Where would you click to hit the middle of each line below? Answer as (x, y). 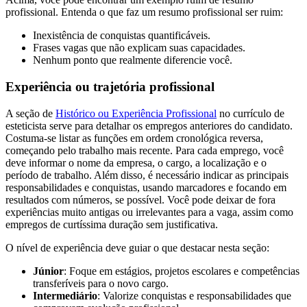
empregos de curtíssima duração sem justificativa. (112, 224)
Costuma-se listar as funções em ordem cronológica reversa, (134, 138)
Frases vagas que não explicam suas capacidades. (139, 48)
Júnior (48, 271)
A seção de (30, 113)
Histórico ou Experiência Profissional (136, 113)
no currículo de (250, 113)
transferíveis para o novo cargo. (101, 283)
